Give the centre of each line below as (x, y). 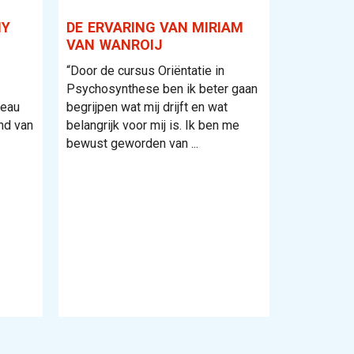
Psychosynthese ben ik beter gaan (162, 89)
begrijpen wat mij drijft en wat (147, 107)
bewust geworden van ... (132, 143)
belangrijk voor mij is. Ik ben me (153, 125)
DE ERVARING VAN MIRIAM (154, 27)
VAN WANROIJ (114, 45)
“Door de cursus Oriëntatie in (145, 71)
